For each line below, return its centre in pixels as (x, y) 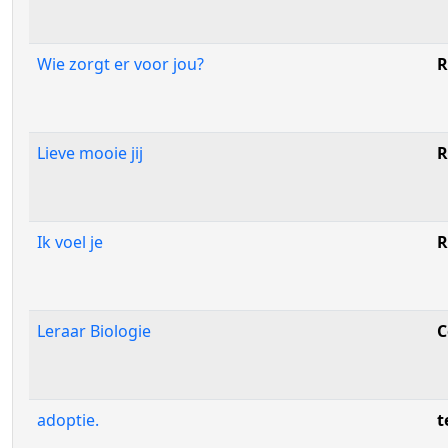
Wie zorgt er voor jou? (120, 64)
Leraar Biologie (94, 331)
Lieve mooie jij (90, 153)
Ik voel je (70, 242)
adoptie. (68, 420)
